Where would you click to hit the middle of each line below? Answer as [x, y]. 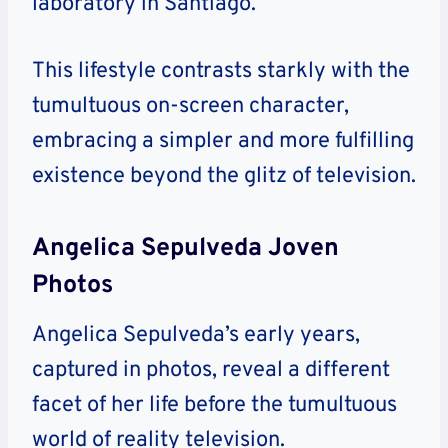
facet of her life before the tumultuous [214, 405]
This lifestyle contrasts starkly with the [221, 71]
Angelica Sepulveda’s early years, [196, 335]
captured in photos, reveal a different [211, 370]
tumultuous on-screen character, [190, 106]
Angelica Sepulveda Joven [185, 249]
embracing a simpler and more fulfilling [223, 141]
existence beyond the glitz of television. [224, 176]
